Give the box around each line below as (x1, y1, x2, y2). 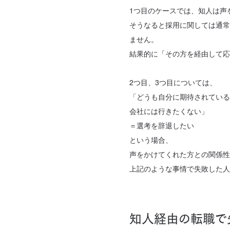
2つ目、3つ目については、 (129, 77, 217, 87)
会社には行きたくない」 (129, 106, 208, 116)
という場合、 (129, 135, 172, 145)
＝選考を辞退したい (129, 120, 194, 130)
